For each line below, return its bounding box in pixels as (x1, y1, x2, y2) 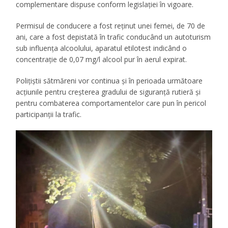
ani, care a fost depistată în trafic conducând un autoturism (16, 32, 211, 42)
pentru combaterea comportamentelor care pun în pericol (16, 98, 207, 108)
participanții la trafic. (16, 109, 82, 120)
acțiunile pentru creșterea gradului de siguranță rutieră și (16, 87, 201, 97)
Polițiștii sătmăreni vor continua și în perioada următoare (16, 76, 203, 86)
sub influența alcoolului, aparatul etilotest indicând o (16, 43, 187, 53)
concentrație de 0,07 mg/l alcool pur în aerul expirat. (16, 54, 187, 65)
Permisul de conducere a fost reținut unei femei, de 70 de (16, 21, 206, 31)
